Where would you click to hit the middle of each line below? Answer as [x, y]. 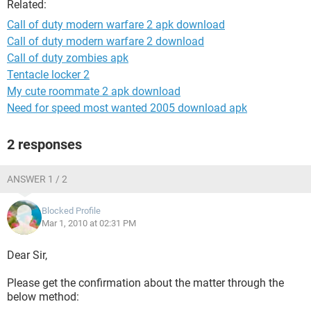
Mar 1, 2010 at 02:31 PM [89, 223]
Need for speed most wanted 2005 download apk [127, 108]
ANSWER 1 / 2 [37, 179]
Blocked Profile [71, 211]
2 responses [44, 144]
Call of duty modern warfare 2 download [106, 41]
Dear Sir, [27, 255]
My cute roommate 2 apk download [94, 91]
